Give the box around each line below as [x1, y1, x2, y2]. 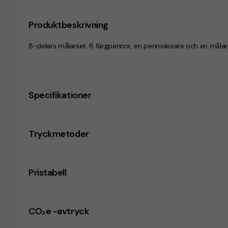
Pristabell [28, 166, 67, 179]
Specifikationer [28, 89, 92, 101]
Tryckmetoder [28, 128, 89, 140]
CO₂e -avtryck [28, 205, 90, 217]
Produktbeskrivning [28, 19, 108, 31]
